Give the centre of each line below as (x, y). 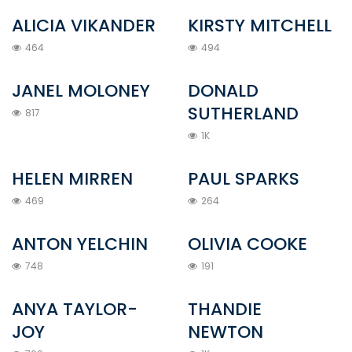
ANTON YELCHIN (80, 244)
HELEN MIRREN (72, 178)
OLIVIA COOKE (247, 244)
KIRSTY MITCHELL (260, 25)
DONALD (223, 90)
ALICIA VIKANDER (84, 25)
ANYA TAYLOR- (75, 309)
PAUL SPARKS (244, 178)
